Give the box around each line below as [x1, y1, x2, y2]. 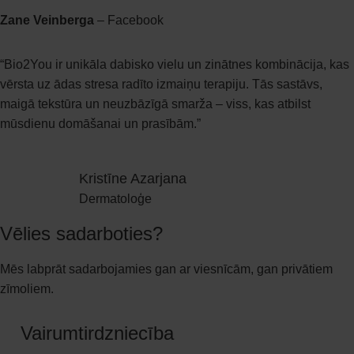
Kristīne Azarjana [79, 171, 186, 187]
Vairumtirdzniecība [21, 322, 174, 345]
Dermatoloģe [79, 192, 152, 206]
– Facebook [94, 13, 164, 28]
